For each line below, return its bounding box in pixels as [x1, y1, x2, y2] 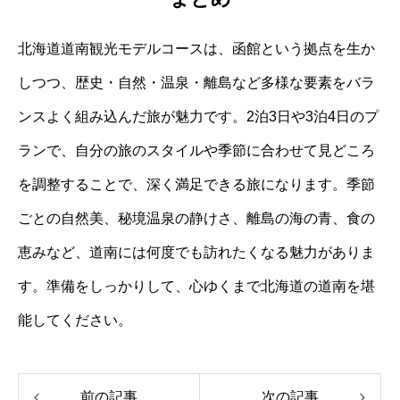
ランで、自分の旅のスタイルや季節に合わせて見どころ [18, 143, 375, 159]
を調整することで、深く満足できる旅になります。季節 [18, 177, 375, 193]
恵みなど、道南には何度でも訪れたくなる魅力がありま [18, 245, 375, 261]
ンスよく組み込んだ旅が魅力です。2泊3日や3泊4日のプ [18, 109, 379, 125]
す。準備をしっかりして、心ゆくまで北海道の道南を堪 [18, 279, 375, 295]
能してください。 [18, 312, 132, 329]
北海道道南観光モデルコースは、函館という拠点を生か [18, 41, 375, 57]
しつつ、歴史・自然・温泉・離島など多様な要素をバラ [18, 75, 375, 91]
